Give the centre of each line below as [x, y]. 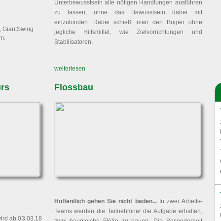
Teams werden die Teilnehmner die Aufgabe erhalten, [128, 211]
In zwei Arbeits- [179, 201]
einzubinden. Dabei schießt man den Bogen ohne [128, 22]
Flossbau [74, 87]
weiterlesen [70, 69]
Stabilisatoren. [73, 42]
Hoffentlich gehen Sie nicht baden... [105, 201]
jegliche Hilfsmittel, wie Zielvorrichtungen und [128, 32]
